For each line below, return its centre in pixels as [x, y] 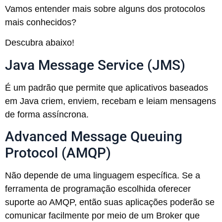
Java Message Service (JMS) [95, 65]
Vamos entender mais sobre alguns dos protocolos [105, 9]
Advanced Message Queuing [94, 137]
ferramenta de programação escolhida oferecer [98, 189]
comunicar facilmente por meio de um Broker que [102, 216]
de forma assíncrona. [47, 114]
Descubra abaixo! [40, 43]
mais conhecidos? [41, 23]
